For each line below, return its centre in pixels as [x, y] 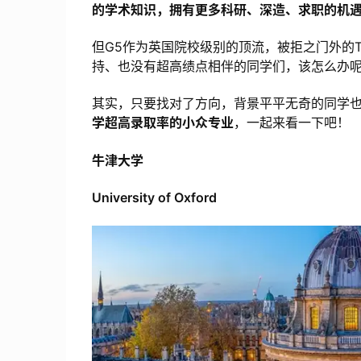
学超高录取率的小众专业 [163, 123]
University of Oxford [154, 198]
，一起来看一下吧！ [292, 123]
